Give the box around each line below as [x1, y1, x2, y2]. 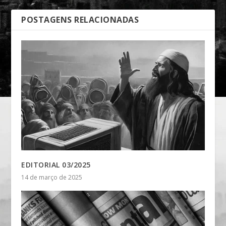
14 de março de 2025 [21, 173, 83, 182]
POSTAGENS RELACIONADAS [21, 14, 139, 26]
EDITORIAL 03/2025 [21, 160, 91, 170]
